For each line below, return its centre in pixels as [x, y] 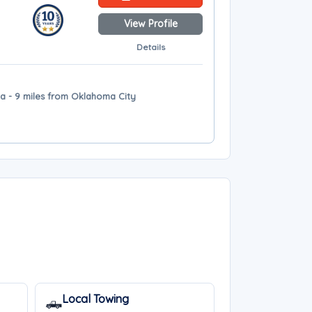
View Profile [150, 24]
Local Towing [95, 299]
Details [150, 47]
